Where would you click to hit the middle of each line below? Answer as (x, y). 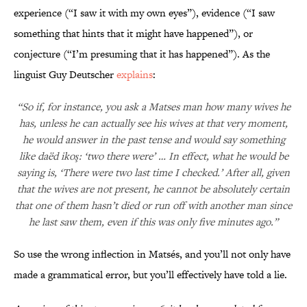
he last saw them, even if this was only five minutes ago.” (153, 222)
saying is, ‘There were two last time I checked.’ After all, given (153, 173)
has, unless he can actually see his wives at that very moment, (153, 123)
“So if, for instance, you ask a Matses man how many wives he (153, 107)
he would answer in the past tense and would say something (153, 140)
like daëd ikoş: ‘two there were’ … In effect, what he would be (153, 156)
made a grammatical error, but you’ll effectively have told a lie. (150, 275)
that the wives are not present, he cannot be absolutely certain (153, 189)
